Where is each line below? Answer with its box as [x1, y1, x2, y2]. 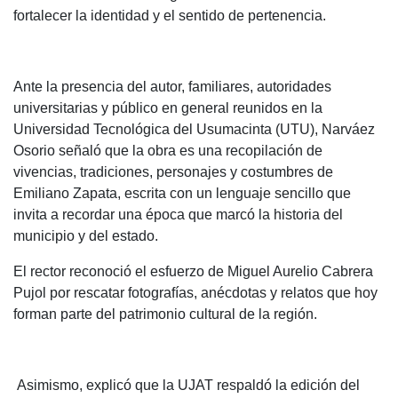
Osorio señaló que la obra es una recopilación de [13, 143, 322, 158]
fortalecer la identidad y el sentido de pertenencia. [13, 8, 326, 23]
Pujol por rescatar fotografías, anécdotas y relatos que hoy [13, 285, 378, 300]
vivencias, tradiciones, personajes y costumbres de [13, 164, 333, 179]
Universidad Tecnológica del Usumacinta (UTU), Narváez [13, 122, 375, 137]
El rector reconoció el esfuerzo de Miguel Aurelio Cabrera [13, 264, 373, 279]
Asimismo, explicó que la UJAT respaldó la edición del [13, 378, 360, 393]
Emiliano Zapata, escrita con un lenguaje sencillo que [13, 186, 351, 201]
